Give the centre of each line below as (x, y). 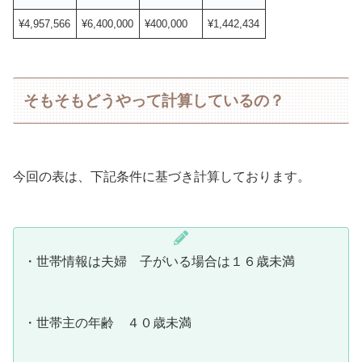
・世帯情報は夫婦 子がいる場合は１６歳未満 (159, 261)
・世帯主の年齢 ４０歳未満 (107, 322)
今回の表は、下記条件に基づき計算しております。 (162, 176)
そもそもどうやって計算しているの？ (154, 100)
